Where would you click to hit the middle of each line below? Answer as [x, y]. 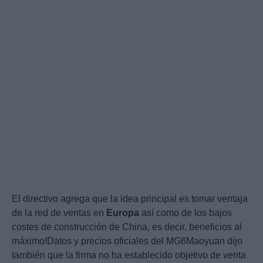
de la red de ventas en [59, 213]
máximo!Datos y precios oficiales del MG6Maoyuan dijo [127, 241]
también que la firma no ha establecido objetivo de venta [129, 255]
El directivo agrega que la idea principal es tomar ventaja [130, 198]
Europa [123, 213]
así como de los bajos [186, 213]
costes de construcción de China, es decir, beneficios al [127, 227]
